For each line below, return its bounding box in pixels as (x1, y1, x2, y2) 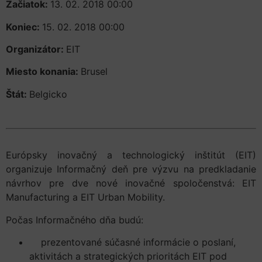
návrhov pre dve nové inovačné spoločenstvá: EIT (6, 177, 256, 189)
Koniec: (6, 20, 42, 33)
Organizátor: (6, 43, 66, 55)
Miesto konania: (6, 65, 81, 78)
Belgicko (29, 88, 67, 100)
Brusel (81, 65, 108, 78)
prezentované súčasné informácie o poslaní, (29, 236, 236, 248)
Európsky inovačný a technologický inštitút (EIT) (6, 149, 256, 161)
